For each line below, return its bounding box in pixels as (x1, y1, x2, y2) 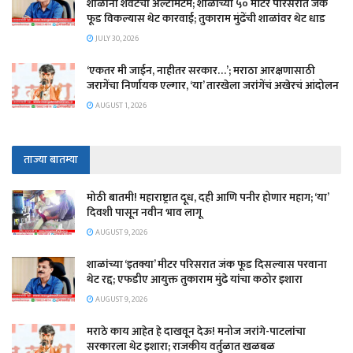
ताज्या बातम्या (24, 150, 78, 169)
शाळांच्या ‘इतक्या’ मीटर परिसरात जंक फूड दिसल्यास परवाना (87, 255, 327, 273)
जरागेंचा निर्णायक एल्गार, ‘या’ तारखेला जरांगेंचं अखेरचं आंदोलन (87, 76, 339, 95)
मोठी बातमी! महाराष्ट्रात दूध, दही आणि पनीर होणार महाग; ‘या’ (87, 188, 329, 206)
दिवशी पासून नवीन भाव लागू (87, 203, 202, 221)
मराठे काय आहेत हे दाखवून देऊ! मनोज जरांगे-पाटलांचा (87, 321, 306, 340)
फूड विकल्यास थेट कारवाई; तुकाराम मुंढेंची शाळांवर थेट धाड (87, 9, 325, 28)
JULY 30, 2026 (94, 32, 139, 45)
